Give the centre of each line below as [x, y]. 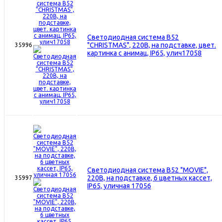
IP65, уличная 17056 [119, 186]
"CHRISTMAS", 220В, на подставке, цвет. [152, 45]
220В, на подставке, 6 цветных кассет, [150, 178]
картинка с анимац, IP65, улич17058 [144, 53]
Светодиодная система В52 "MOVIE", [148, 170]
